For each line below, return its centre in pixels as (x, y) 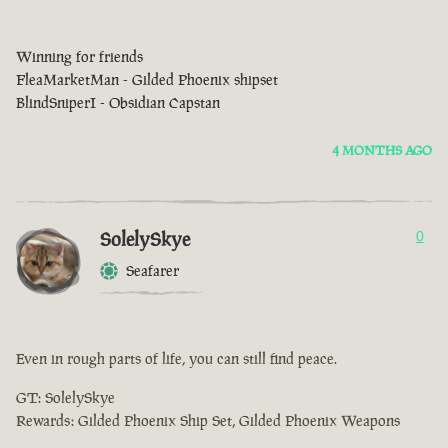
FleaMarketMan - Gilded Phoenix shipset (147, 80)
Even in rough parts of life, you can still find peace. (176, 359)
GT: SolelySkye (65, 398)
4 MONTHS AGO (382, 151)
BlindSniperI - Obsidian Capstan (118, 103)
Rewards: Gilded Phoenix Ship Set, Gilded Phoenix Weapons (208, 421)
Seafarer (152, 271)
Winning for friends (79, 57)
